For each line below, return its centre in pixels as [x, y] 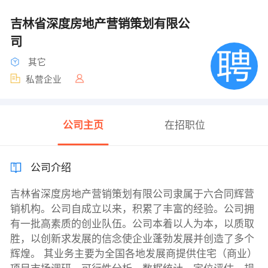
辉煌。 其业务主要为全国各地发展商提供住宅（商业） [133, 254]
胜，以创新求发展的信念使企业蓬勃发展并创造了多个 [132, 239]
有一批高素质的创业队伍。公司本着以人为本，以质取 [132, 224]
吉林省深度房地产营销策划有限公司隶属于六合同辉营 [132, 194]
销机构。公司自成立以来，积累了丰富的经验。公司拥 [132, 209]
